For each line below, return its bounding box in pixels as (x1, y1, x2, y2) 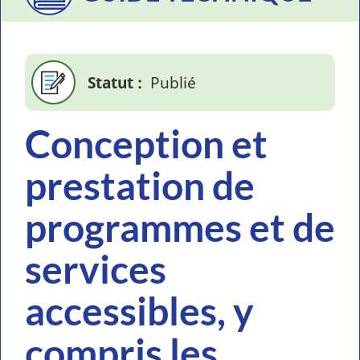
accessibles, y (25, 288, 254, 333)
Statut (88, 72, 133, 93)
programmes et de (25, 204, 335, 250)
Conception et (25, 121, 268, 166)
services (25, 246, 166, 292)
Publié (149, 72, 196, 93)
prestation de (25, 162, 255, 208)
